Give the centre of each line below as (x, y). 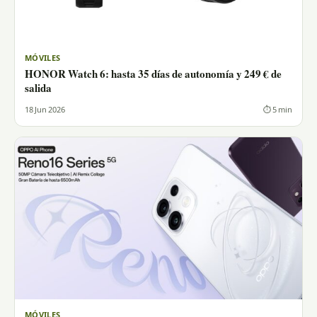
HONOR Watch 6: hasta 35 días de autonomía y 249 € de (153, 76)
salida (38, 90)
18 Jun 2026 (45, 110)
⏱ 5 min (278, 110)
